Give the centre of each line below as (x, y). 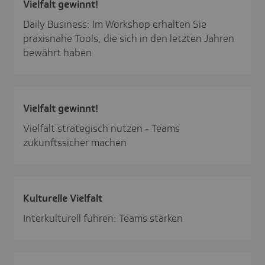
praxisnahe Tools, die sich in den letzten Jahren (129, 38)
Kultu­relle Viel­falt (63, 198)
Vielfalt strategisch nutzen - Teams (101, 128)
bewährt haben (57, 52)
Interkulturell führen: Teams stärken (103, 218)
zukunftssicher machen (75, 142)
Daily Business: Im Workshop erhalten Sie (115, 24)
